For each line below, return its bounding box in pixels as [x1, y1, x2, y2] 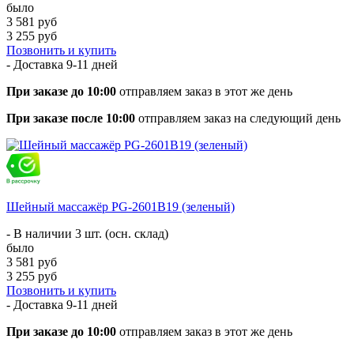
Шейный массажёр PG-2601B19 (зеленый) [6, 199, 235, 213]
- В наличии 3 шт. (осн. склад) [6, 226, 168, 240]
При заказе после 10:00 [6, 111, 135, 125]
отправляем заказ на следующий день [135, 111, 341, 125]
